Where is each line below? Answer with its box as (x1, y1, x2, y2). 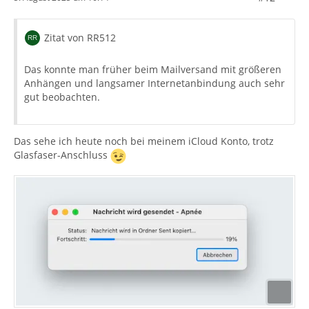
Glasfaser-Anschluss (14, 148, 110, 162)
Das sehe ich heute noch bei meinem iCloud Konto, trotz (14, 134, 274, 148)
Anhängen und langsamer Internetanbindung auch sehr (24, 76, 285, 90)
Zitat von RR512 (44, 30, 116, 44)
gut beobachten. (24, 90, 100, 103)
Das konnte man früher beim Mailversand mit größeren (24, 62, 281, 76)
